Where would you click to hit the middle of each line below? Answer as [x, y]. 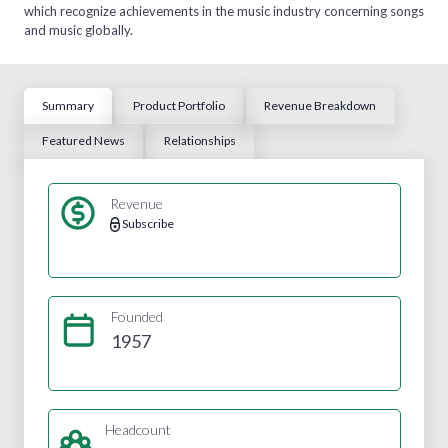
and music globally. [78, 29]
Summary [68, 105]
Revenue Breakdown [320, 105]
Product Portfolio [179, 105]
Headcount [137, 429]
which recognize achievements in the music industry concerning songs [224, 10]
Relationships [200, 140]
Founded [136, 316]
